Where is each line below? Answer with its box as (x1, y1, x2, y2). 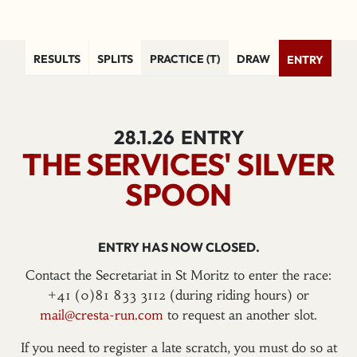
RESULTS (33, 52, 80, 66)
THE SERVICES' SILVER (22, 145, 335, 183)
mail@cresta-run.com (40, 307, 163, 323)
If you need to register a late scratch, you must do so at (20, 339, 337, 355)
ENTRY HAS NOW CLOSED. (97, 239, 260, 255)
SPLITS (96, 52, 133, 66)
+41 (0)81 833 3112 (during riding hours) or (48, 287, 309, 303)
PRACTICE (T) (149, 52, 220, 66)
